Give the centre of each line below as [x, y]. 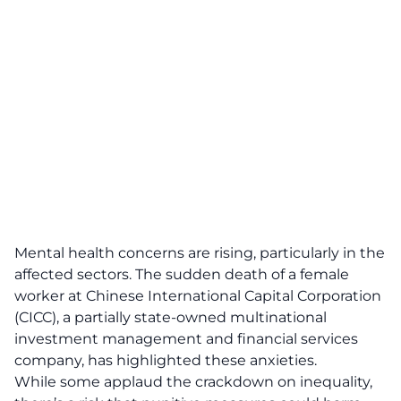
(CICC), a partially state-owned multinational [171, 317]
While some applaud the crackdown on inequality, [193, 382]
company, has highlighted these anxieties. [166, 360]
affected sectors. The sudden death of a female [182, 274]
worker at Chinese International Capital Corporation [198, 296]
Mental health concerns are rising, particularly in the [200, 253]
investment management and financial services [186, 339]
